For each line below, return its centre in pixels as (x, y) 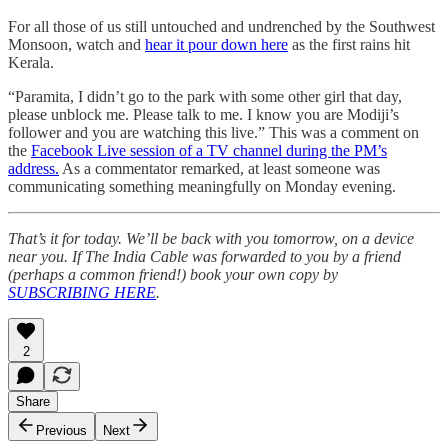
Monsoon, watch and (76, 44)
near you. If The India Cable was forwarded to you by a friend (204, 256)
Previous (61, 430)
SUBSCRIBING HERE (82, 292)
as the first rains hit (349, 44)
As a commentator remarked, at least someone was (219, 168)
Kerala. (31, 62)
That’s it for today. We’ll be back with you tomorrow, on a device (211, 238)
